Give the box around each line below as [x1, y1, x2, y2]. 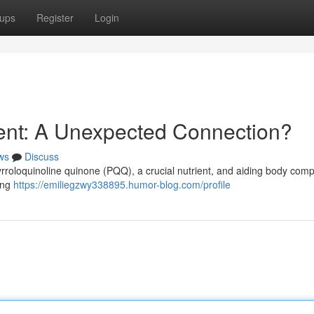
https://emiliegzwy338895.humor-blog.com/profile [13, 177, 231, 191]
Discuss [25, 149, 59, 163]
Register [36, 11, 74, 25]
